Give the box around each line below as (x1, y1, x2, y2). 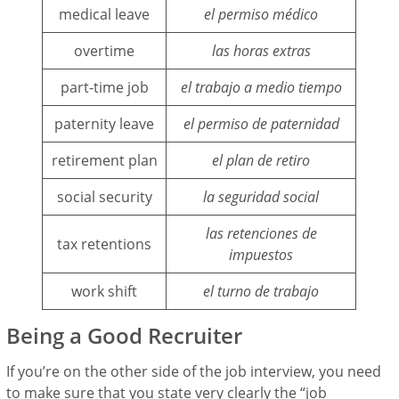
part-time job (60, 77, 149, 97)
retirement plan (51, 150, 158, 170)
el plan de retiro (212, 150, 311, 170)
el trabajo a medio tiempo (180, 77, 342, 97)
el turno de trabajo (203, 281, 320, 301)
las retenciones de (205, 223, 317, 243)
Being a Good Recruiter (6, 320, 243, 350)
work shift (71, 281, 138, 301)
